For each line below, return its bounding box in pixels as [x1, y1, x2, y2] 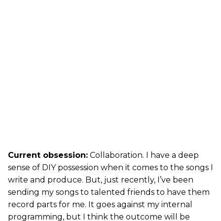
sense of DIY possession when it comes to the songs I [8, 162, 213, 172]
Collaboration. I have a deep [88, 150, 199, 160]
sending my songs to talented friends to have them [8, 187, 210, 197]
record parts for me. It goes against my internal [8, 199, 192, 209]
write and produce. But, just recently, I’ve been [8, 175, 193, 184]
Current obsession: [8, 150, 88, 160]
